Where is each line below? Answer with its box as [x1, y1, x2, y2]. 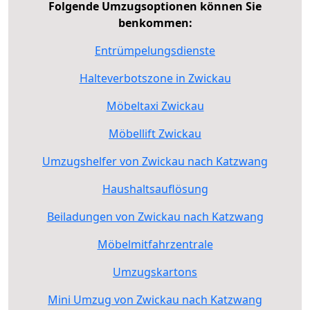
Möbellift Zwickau [109, 125, 201, 141]
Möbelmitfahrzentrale [97, 236, 213, 252]
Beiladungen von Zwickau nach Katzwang [46, 208, 264, 224]
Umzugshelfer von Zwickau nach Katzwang [42, 153, 268, 169]
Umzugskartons [113, 264, 197, 280]
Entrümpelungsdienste [95, 42, 215, 58]
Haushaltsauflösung [102, 181, 208, 197]
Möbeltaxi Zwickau [106, 98, 204, 113]
